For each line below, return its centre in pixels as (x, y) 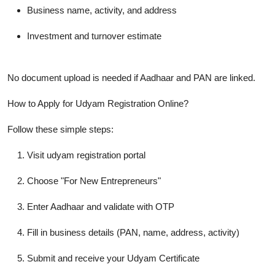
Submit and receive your (77, 258)
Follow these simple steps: (60, 129)
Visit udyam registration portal (86, 155)
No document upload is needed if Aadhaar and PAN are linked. (131, 77)
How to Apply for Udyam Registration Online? (98, 103)
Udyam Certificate (163, 258)
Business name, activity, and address (102, 10)
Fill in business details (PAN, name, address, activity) (133, 232)
